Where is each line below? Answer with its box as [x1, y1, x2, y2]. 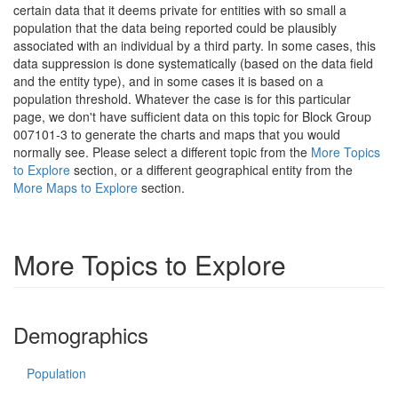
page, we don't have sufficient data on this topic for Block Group [13, 107, 371, 125]
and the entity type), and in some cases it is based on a [13, 72, 323, 90]
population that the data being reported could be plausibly [13, 19, 337, 36]
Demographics [13, 319, 148, 350]
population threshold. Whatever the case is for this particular [13, 90, 351, 107]
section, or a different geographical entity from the [70, 161, 353, 179]
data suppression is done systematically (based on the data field [13, 54, 373, 72]
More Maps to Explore [13, 179, 138, 196]
